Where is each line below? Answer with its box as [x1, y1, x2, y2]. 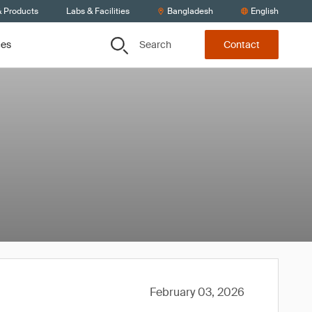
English [251, 6, 279, 17]
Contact [224, 38, 260, 52]
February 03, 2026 [150, 285, 244, 299]
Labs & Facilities [66, 6, 130, 17]
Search [139, 38, 171, 51]
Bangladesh [167, 6, 213, 17]
